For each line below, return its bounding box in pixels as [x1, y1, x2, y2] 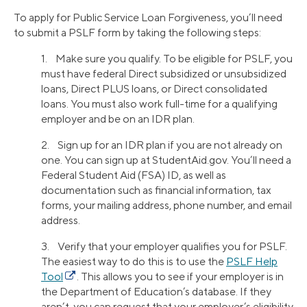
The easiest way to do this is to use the [41, 255, 226, 269]
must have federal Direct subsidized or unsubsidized [41, 67, 286, 81]
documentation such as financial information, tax [41, 184, 271, 197]
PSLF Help [226, 255, 278, 269]
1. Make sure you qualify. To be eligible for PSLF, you [41, 52, 293, 66]
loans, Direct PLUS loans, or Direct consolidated [41, 82, 267, 96]
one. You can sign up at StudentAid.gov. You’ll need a [41, 153, 291, 167]
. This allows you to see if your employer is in [76, 270, 284, 284]
